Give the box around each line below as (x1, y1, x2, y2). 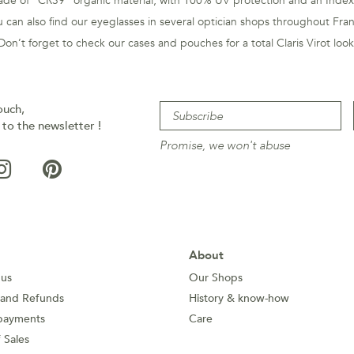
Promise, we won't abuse (159, 137, 290, 153)
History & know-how (189, 291, 289, 306)
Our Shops (189, 270, 243, 285)
